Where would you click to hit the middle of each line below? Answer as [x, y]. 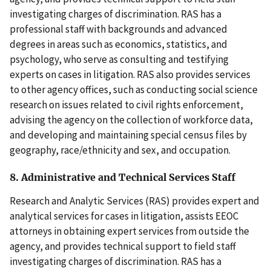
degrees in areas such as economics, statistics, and [119, 44]
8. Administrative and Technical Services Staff [122, 177]
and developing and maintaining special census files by [128, 135]
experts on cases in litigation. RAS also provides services [130, 75]
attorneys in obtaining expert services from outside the [129, 231]
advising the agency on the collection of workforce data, [131, 120]
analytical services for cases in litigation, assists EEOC [124, 216]
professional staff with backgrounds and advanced [119, 29]
